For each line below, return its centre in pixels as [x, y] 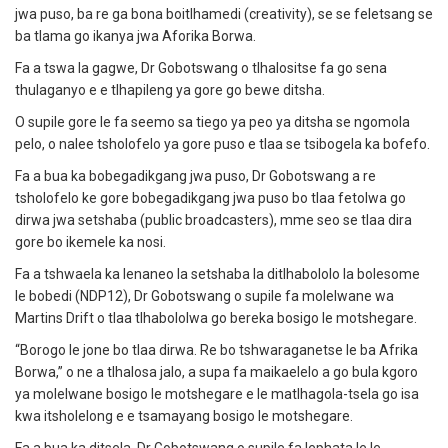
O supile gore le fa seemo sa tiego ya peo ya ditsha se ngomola [212, 122]
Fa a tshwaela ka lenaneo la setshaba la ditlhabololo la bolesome [217, 274]
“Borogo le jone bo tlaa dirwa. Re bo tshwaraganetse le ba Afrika [216, 350]
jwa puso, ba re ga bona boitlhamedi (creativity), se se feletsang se [224, 14]
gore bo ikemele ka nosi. [90, 242]
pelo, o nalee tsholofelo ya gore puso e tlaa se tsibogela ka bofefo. [222, 144]
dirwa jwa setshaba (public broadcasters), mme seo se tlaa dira [213, 220]
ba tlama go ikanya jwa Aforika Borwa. [135, 36]
